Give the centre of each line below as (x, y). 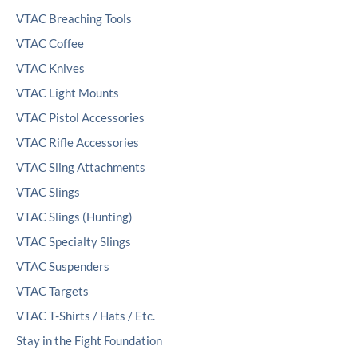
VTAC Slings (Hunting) (74, 217)
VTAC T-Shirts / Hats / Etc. (86, 316)
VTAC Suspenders (63, 266)
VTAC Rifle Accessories (78, 142)
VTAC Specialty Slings (74, 241)
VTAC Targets (52, 291)
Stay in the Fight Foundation (89, 340)
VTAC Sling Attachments (81, 167)
